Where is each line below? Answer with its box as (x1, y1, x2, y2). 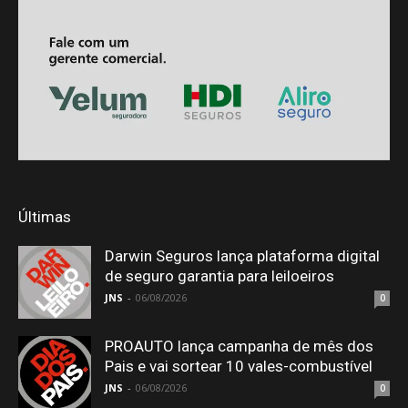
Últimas (18, 208, 71, 227)
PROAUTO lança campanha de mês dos (105, 337, 373, 356)
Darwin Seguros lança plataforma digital (105, 247, 380, 266)
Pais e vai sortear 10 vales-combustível (105, 357, 372, 376)
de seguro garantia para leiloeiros (105, 267, 334, 286)
